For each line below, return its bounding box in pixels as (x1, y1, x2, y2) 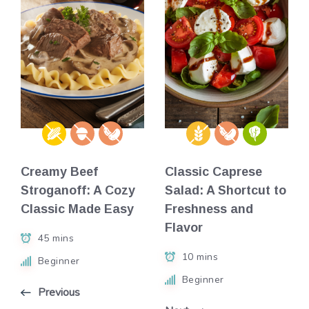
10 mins (181, 250, 218, 263)
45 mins (37, 231, 74, 245)
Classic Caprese (165, 165, 262, 179)
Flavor (165, 221, 203, 235)
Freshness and (165, 202, 253, 217)
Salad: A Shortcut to (165, 183, 286, 198)
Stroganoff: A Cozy (21, 183, 135, 198)
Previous (38, 284, 80, 300)
